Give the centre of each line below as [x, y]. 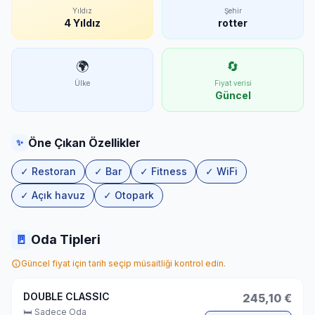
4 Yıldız [82, 23]
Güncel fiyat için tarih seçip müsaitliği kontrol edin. [123, 263]
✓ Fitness [163, 171]
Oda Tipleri [66, 239]
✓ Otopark [129, 195]
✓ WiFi [221, 171]
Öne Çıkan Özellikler [84, 143]
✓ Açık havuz [53, 195]
